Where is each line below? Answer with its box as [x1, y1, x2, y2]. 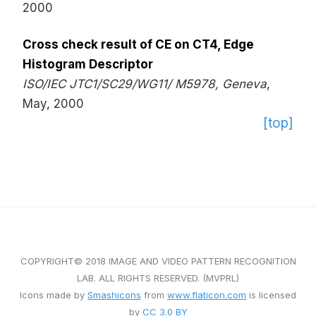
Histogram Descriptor [23, 57, 153, 71]
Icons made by [20, 289, 87, 300]
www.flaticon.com [167, 289, 246, 300]
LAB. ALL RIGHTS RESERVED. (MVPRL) [77, 272, 239, 284]
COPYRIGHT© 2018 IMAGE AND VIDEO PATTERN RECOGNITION [20, 255, 296, 267]
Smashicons [87, 289, 141, 300]
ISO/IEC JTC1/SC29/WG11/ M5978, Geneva [23, 77, 267, 91]
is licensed [246, 289, 296, 300]
